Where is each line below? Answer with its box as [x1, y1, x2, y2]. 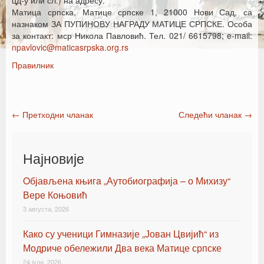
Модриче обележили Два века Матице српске [23, 241, 222, 255]
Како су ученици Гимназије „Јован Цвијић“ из [23, 227, 219, 240]
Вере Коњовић [23, 188, 87, 202]
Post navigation [12, 115, 120, 137]
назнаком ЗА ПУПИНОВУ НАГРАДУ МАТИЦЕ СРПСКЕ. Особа [12, 18, 252, 29]
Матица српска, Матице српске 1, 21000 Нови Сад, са [12, 6, 252, 18]
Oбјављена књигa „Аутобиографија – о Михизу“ [23, 174, 230, 187]
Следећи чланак [179, 108, 244, 120]
